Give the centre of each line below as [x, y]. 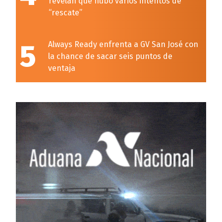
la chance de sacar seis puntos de [110, 56]
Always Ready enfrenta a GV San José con [123, 44]
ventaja [62, 68]
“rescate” [65, 13]
